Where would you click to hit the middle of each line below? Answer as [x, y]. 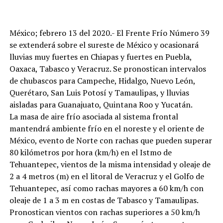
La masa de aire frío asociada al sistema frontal [94, 117]
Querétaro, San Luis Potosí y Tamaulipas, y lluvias [99, 93]
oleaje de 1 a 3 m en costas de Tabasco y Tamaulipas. [104, 200]
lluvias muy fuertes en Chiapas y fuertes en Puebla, [100, 57]
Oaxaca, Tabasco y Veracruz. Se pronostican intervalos [108, 69]
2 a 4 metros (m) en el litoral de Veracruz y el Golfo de [107, 176]
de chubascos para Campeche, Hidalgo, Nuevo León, [102, 81]
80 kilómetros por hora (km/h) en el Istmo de [90, 153]
